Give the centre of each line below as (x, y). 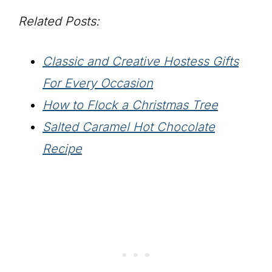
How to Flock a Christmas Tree (130, 105)
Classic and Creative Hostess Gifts (141, 61)
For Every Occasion (98, 83)
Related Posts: (59, 21)
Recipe (62, 149)
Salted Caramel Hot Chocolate (129, 127)
